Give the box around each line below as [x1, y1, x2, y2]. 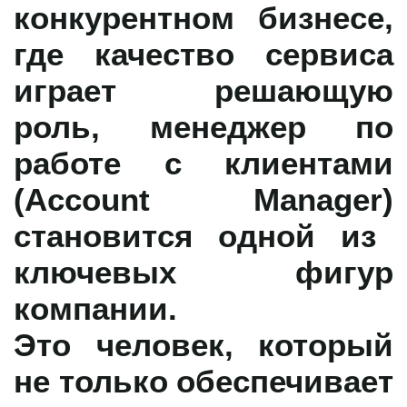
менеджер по [149, 104, 393, 147]
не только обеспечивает [14, 359, 393, 402]
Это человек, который [14, 323, 393, 365]
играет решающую [14, 68, 393, 111]
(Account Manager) [14, 177, 393, 220]
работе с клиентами [14, 141, 393, 184]
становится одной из [14, 213, 376, 256]
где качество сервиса [14, 32, 393, 74]
